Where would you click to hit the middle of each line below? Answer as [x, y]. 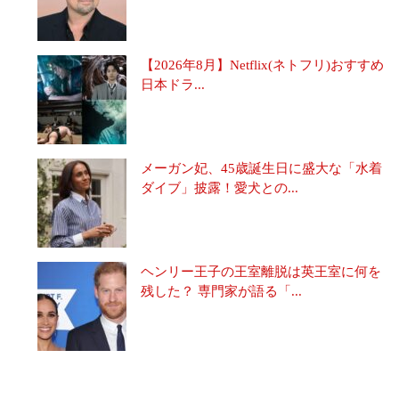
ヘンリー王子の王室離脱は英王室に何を [261, 271]
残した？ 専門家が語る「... [221, 291]
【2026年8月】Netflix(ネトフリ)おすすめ [262, 65]
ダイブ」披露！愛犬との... [220, 187]
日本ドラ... [173, 84]
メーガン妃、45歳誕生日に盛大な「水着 [261, 168]
